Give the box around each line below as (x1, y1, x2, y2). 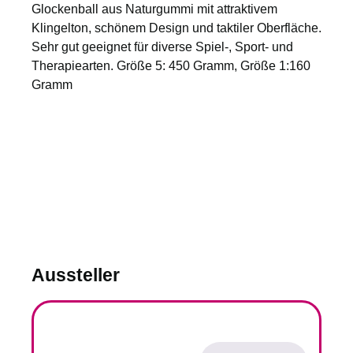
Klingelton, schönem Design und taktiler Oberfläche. (32, 20, 321, 35)
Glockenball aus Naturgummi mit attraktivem (32, 2, 277, 17)
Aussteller (32, 264, 120, 285)
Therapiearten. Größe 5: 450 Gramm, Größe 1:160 (32, 58, 310, 73)
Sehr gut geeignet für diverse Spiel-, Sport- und (32, 39, 293, 54)
